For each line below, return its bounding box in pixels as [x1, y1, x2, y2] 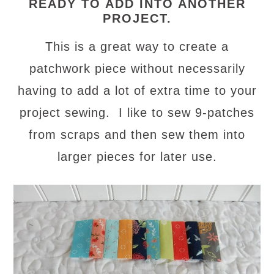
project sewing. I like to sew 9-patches [20, 106, 254, 120]
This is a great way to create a [45, 40, 229, 54]
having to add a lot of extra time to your [17, 84, 257, 98]
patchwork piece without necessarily [29, 62, 245, 76]
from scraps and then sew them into [29, 128, 245, 142]
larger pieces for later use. [57, 150, 217, 164]
